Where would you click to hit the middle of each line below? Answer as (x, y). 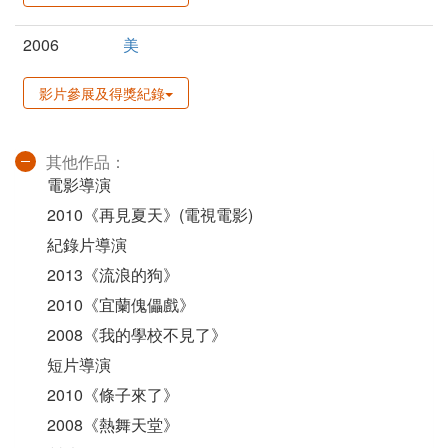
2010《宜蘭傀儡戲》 (121, 305)
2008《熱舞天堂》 (113, 425)
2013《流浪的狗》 (113, 275)
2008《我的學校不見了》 (137, 335)
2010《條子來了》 (113, 395)
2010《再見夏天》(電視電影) (150, 215)
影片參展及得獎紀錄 (102, 93)
